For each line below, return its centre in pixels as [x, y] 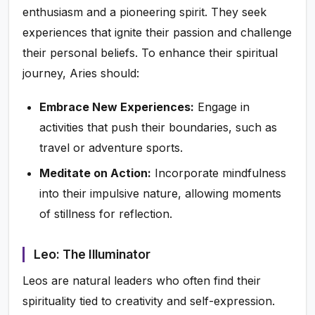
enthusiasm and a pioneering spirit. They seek [145, 12]
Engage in [222, 107]
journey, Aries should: [81, 73]
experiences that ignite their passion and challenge [157, 33]
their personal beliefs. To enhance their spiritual [150, 53]
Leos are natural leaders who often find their [142, 281]
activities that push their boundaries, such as [159, 128]
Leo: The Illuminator [92, 254]
